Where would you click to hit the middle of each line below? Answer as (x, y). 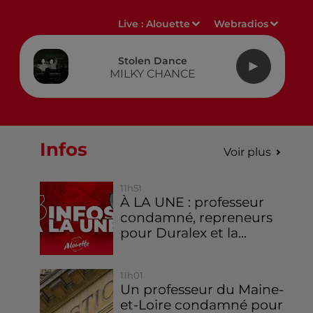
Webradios (241, 24)
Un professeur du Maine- (202, 290)
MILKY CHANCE (152, 73)
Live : (132, 24)
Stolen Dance (152, 60)
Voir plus (247, 152)
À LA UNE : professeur (192, 202)
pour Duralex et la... (184, 233)
